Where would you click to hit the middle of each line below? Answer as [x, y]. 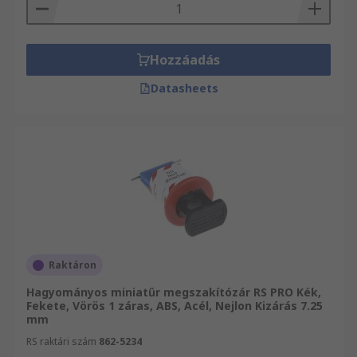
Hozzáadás [185, 60]
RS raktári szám [61, 341]
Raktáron [73, 265]
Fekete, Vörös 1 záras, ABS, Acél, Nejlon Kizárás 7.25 [175, 306]
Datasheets [184, 88]
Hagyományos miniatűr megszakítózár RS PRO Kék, [174, 292]
